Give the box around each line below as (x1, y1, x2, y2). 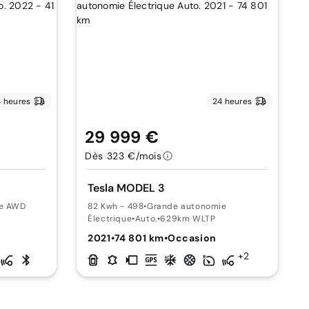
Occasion (168, 232, 217, 244)
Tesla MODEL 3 (88, 181, 166, 195)
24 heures (212, 96, 252, 107)
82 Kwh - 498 (88, 201, 144, 212)
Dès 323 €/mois (85, 150, 162, 162)
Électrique (88, 213, 132, 224)
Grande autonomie (147, 201, 227, 212)
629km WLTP (160, 213, 216, 224)
